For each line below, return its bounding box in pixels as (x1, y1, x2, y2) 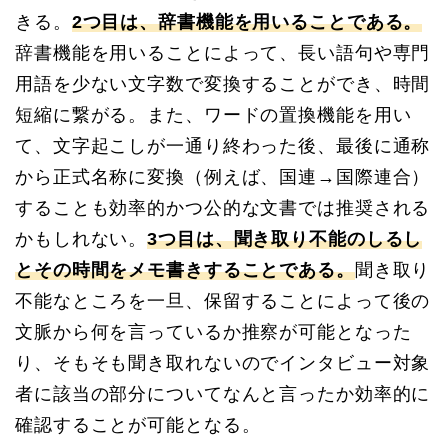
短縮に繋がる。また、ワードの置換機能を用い (15, 105, 412, 126)
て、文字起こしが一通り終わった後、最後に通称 (15, 136, 431, 157)
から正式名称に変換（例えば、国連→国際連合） (15, 167, 431, 188)
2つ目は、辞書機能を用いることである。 (71, 12, 423, 33)
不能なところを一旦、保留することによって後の (15, 291, 431, 312)
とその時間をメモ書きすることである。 (15, 260, 355, 281)
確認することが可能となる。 (15, 415, 261, 436)
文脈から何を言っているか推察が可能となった (15, 322, 412, 343)
